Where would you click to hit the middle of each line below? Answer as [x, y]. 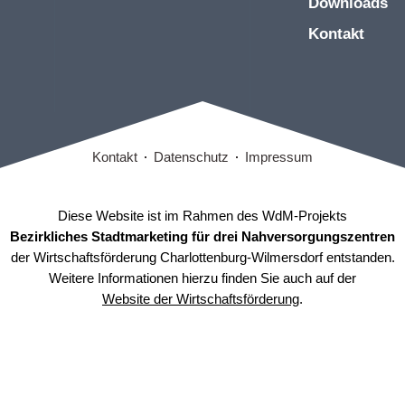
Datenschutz [191, 156]
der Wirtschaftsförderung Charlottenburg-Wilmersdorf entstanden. [202, 257]
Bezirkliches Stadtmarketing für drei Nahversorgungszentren [202, 236]
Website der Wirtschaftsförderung [201, 299]
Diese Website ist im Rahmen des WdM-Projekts [202, 216]
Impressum [279, 156]
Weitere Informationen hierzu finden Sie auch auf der [202, 278]
